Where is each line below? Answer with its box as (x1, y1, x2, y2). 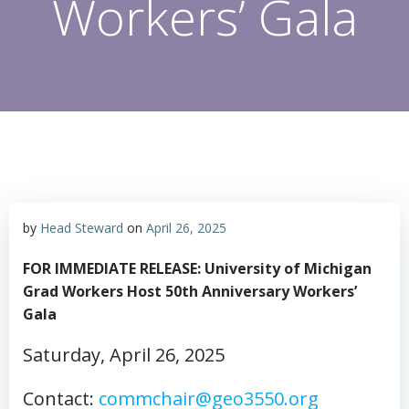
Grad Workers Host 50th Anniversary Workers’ (23, 281, 357, 301)
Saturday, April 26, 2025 (23, 342, 225, 367)
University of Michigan (204, 258, 372, 278)
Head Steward (40, 219, 123, 236)
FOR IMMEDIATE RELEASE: (23, 258, 204, 278)
